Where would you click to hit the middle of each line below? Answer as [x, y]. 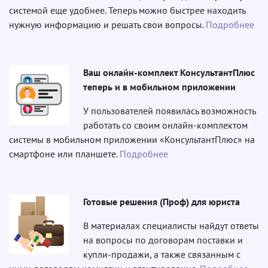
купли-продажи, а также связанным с [162, 254]
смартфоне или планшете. [64, 153]
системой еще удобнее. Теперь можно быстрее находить [127, 10]
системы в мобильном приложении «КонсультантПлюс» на [132, 139]
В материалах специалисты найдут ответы [171, 225]
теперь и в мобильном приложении [159, 86]
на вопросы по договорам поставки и [163, 240]
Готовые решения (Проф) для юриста [162, 201]
